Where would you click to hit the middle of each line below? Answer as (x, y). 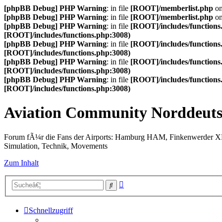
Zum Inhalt (21, 163)
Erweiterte (139, 183)
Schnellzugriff (51, 211)
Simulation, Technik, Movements (56, 146)
